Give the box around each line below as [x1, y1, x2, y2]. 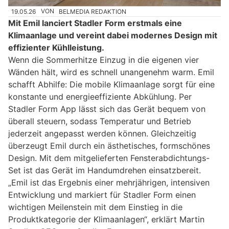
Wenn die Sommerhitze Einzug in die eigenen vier [8, 54, 199, 65]
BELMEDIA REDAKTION [59, 7, 127, 15]
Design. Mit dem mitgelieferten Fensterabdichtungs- [8, 152, 210, 163]
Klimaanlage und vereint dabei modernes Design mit [8, 30, 217, 40]
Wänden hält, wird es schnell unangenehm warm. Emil [8, 66, 214, 77]
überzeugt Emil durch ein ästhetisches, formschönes [8, 140, 210, 151]
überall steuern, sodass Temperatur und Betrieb [8, 116, 191, 126]
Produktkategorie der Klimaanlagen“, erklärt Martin [8, 214, 204, 224]
